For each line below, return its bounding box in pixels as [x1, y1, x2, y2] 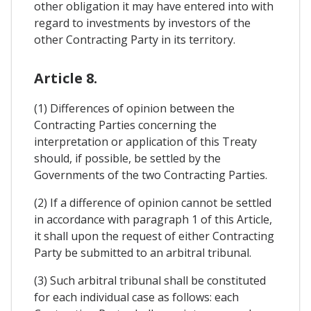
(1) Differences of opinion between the [34, 101, 235, 117]
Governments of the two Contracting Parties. [34, 167, 267, 183]
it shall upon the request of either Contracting [34, 228, 274, 244]
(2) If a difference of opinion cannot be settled [34, 195, 271, 211]
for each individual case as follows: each [34, 289, 239, 305]
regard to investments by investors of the [34, 15, 251, 31]
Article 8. [34, 69, 97, 88]
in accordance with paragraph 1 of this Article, [34, 212, 272, 228]
